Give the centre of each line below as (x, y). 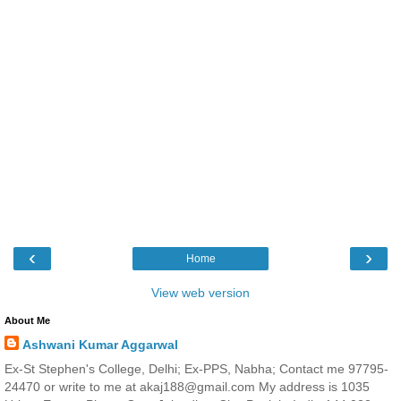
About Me (27, 320)
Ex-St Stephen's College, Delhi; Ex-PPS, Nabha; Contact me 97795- (196, 368)
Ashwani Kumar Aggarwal (100, 344)
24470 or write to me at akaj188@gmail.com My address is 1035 (187, 386)
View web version (200, 292)
